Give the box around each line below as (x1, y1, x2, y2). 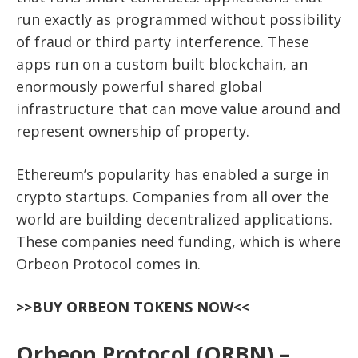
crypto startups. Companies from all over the (16, 187, 329, 207)
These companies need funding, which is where (16, 232, 341, 252)
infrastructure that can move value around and (16, 99, 340, 119)
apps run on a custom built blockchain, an (16, 54, 308, 74)
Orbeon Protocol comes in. (16, 254, 201, 274)
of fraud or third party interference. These (16, 32, 309, 52)
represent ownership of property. (16, 121, 249, 141)
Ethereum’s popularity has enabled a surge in (16, 165, 329, 185)
